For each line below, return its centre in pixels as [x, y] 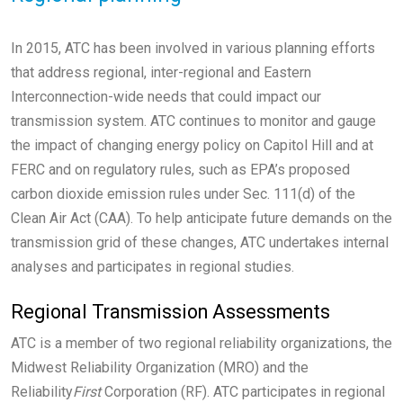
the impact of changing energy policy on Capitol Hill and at [192, 146]
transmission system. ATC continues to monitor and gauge [193, 121]
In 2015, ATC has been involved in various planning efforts [193, 49]
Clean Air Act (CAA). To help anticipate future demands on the [201, 219]
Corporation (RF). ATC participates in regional [243, 392]
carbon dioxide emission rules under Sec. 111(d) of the [183, 194]
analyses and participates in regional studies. [152, 267]
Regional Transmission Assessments [170, 312]
